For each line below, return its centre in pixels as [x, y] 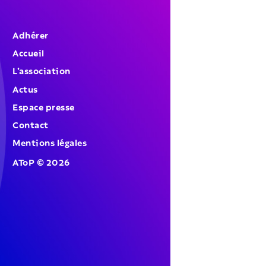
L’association [42, 70]
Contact [31, 124]
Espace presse [44, 106]
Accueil [28, 53]
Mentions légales [50, 142]
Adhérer [31, 35]
